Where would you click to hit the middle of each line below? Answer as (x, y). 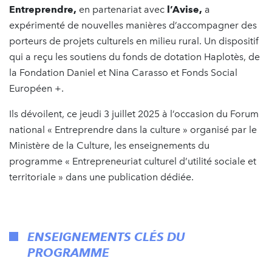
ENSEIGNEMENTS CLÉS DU (106, 236)
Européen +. (38, 88)
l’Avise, (186, 9)
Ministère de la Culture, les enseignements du (109, 145)
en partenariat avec (122, 9)
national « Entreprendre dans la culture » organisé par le (133, 129)
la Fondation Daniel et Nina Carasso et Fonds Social (123, 72)
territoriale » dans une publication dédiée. (103, 177)
